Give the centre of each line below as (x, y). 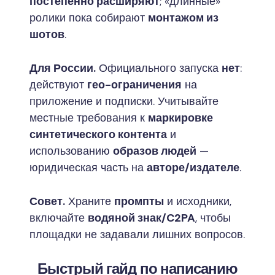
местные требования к (89, 118)
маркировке (180, 118)
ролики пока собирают (89, 17)
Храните (90, 201)
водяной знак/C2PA (141, 218)
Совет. (47, 201)
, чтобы (213, 218)
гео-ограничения (134, 84)
